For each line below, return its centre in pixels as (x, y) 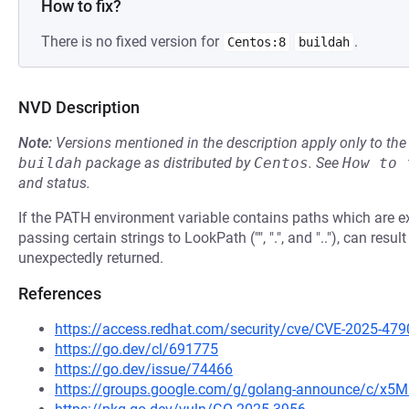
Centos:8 (257, 42)
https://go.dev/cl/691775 (136, 349)
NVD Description (79, 107)
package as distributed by (168, 163)
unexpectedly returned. (91, 258)
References (60, 294)
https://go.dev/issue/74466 (144, 369)
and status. (54, 183)
